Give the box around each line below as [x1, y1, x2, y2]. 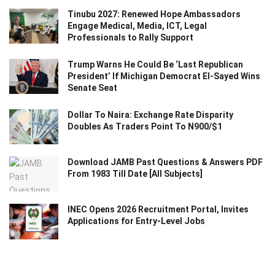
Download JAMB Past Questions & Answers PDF [68, 157, 263, 168]
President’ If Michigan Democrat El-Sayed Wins [68, 71, 260, 81]
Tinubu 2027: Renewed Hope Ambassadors [68, 9, 241, 19]
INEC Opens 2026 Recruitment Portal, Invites [68, 204, 249, 215]
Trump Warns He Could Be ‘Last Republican [68, 59, 243, 69]
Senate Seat [68, 82, 117, 93]
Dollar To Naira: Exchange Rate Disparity [68, 109, 233, 120]
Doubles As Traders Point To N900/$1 [68, 121, 222, 131]
